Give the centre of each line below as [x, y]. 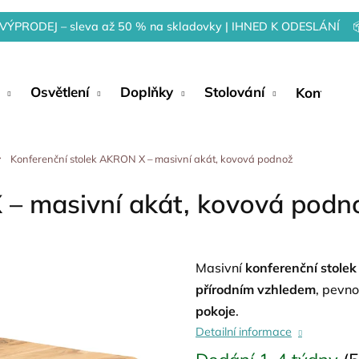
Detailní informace [244, 332]
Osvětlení [60, 92]
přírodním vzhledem [256, 289]
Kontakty [325, 92]
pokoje [216, 311]
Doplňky [147, 92]
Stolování [234, 92]
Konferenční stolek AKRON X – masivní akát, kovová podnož [151, 159]
